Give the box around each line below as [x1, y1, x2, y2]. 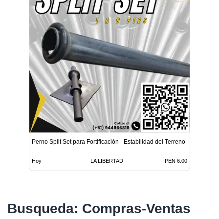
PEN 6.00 [165, 157, 187, 164]
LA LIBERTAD [90, 157, 123, 164]
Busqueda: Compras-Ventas [7, 200, 191, 216]
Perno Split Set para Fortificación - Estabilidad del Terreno [32, 138, 185, 145]
